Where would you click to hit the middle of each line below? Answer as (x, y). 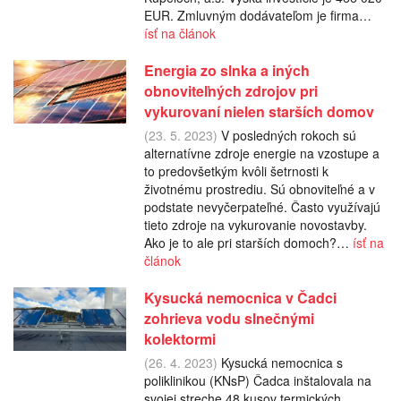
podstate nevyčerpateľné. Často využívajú (262, 206)
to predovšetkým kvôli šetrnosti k (236, 171)
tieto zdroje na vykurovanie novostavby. (255, 224)
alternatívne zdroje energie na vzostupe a (261, 153)
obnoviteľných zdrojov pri (230, 90)
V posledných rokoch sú (286, 135)
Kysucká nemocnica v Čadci (240, 297)
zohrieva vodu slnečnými (229, 318)
